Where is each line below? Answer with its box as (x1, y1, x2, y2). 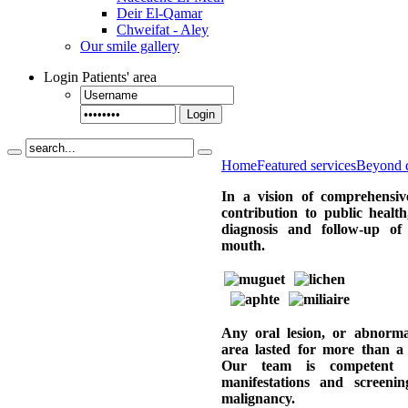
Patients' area (82, 69, 157, 85)
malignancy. (221, 391, 295, 406)
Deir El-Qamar (117, 5, 202, 21)
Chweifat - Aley (117, 22, 209, 37)
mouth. (221, 238, 265, 253)
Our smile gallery (80, 38, 179, 54)
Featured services (257, 158, 356, 173)
